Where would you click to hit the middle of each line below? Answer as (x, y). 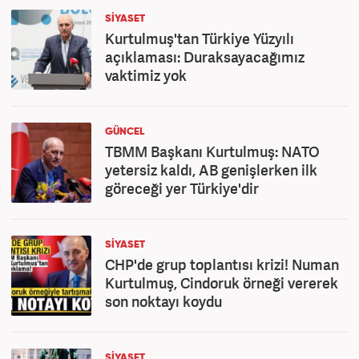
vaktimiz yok (146, 75)
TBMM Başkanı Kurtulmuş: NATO (212, 151)
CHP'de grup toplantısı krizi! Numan (222, 264)
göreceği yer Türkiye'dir (182, 188)
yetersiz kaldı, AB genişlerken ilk (211, 170)
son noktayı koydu (163, 301)
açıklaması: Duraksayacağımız (205, 57)
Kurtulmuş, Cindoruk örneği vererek (222, 283)
